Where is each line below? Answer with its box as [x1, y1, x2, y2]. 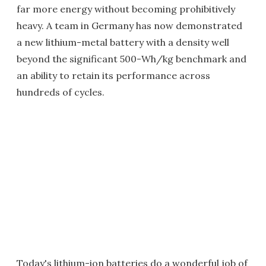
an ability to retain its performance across [17, 69, 210, 81]
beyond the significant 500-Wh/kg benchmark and [17, 53, 246, 65]
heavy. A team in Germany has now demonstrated [17, 20, 242, 31]
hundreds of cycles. [17, 86, 104, 98]
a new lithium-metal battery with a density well [17, 36, 229, 48]
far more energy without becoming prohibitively [17, 3, 235, 15]
